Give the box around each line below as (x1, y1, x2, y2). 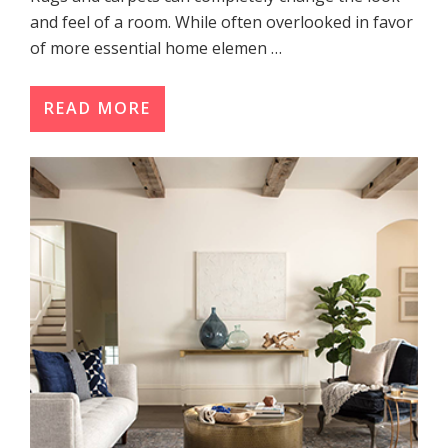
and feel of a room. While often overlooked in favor (30, 11, 413, 34)
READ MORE (44, 97, 151, 120)
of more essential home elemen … (30, 37, 282, 60)
